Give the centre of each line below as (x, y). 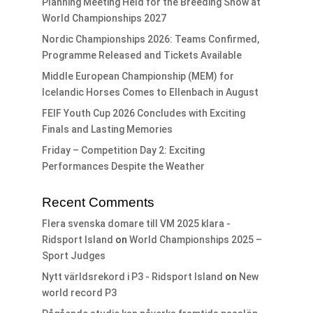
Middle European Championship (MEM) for (138, 77)
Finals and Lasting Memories (107, 130)
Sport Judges (73, 256)
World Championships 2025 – (195, 240)
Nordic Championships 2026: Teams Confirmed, (150, 39)
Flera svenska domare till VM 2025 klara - (136, 224)
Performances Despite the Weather (123, 167)
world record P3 (79, 293)
